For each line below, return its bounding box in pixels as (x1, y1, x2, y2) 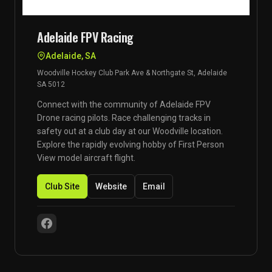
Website (95, 182, 127, 191)
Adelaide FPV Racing (37, 28, 134, 46)
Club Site (45, 182, 80, 191)
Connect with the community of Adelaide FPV (37, 100, 211, 109)
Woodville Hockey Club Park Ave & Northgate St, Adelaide (37, 69, 227, 77)
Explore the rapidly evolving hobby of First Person (37, 140, 224, 149)
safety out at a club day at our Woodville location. (37, 126, 223, 136)
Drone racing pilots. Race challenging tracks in (37, 113, 211, 123)
